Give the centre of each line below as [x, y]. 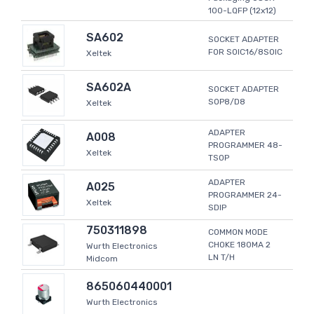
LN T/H [221, 258]
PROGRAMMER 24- [245, 195]
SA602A [109, 88]
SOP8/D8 [227, 102]
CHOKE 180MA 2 [239, 245]
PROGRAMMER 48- [245, 145]
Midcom [102, 259]
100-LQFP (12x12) [242, 11]
